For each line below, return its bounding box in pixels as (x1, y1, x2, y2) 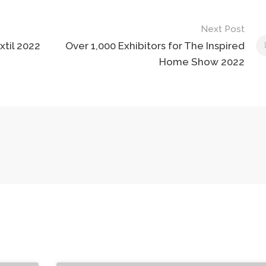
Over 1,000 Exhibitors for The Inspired (65, 40, 245, 52)
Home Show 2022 (159, 56, 245, 68)
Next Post (200, 24, 245, 35)
